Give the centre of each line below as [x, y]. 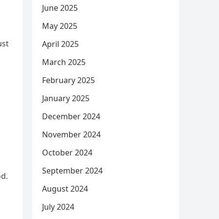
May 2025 [60, 26]
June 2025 [60, 8]
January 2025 [66, 98]
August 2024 [65, 189]
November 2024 [71, 134]
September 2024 [72, 171]
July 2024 [58, 207]
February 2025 [68, 80]
